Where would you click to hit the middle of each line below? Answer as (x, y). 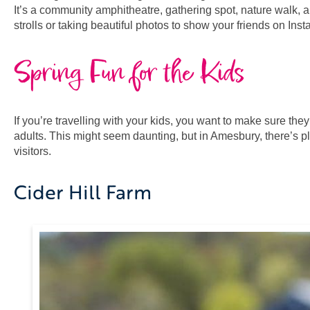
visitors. (33, 152)
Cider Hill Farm (83, 192)
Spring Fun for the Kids (129, 73)
